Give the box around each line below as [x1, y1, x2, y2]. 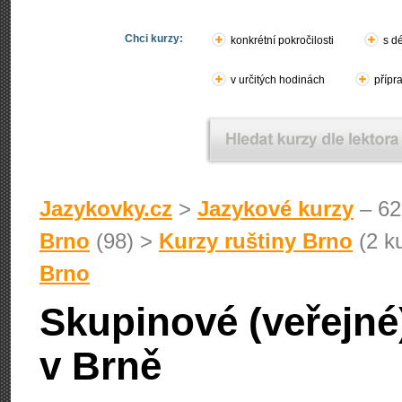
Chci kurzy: [125, 32, 183, 45]
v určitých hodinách [231, 74, 325, 86]
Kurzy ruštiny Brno [159, 229, 353, 253]
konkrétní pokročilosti [231, 34, 334, 47]
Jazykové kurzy [197, 197, 354, 221]
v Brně [39, 345, 162, 388]
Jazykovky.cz [39, 197, 172, 221]
